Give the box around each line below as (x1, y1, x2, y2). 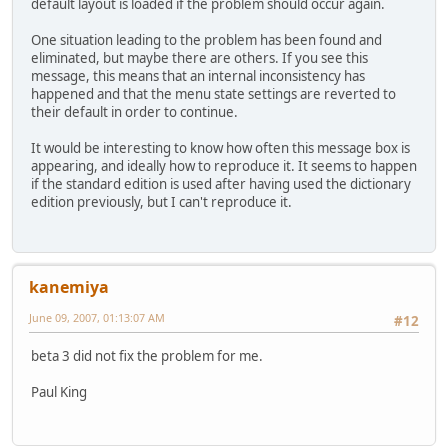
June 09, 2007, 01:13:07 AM (29, 310, 165, 326)
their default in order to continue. (31, 103, 238, 122)
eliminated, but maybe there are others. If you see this (31, 49, 368, 68)
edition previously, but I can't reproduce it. (31, 193, 292, 212)
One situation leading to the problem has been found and (31, 31, 382, 50)
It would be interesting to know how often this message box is (31, 139, 410, 158)
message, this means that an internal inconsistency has (31, 67, 365, 86)
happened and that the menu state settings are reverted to (31, 85, 396, 104)
